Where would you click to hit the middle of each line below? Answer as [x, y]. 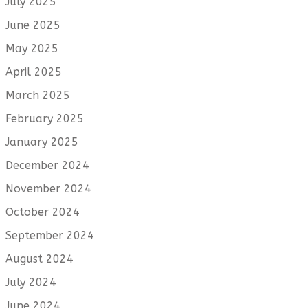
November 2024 [48, 189]
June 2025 [33, 25]
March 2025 [38, 96]
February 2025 [45, 119]
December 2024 [47, 166]
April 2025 [34, 72]
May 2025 [32, 49]
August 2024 [40, 259]
